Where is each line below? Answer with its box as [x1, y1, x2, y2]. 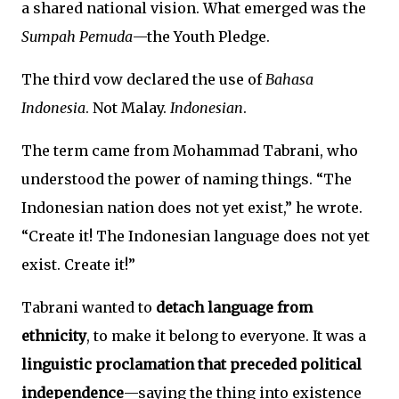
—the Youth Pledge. [133, 28, 270, 46]
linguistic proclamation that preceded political [21, 355, 362, 374]
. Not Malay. [85, 99, 170, 118]
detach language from [156, 298, 313, 317]
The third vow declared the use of [21, 70, 265, 89]
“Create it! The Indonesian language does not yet [21, 227, 370, 246]
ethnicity [21, 327, 86, 346]
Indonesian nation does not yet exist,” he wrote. [21, 199, 362, 217]
